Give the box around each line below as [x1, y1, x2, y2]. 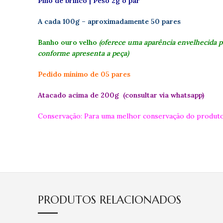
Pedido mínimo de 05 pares [38, 70, 130, 79]
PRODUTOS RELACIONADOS [38, 193, 181, 207]
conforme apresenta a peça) [38, 49, 129, 58]
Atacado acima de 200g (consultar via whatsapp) [38, 91, 204, 100]
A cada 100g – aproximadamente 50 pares [38, 17, 181, 26]
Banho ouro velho [38, 38, 97, 47]
